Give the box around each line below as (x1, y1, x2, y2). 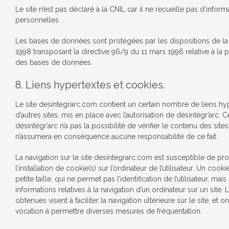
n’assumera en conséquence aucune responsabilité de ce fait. (15, 132, 218, 141)
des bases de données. (15, 58, 93, 66)
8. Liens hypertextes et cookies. (15, 79, 165, 91)
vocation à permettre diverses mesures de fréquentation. (15, 207, 202, 215)
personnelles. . (15, 16, 64, 24)
